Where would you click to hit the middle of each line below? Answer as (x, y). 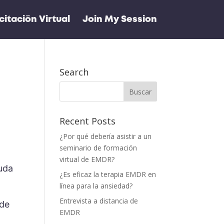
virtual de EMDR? (87, 159)
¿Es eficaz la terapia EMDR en (108, 174)
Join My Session (119, 19)
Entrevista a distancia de (99, 201)
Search (74, 72)
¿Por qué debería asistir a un (106, 136)
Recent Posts (88, 121)
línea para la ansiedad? (96, 186)
